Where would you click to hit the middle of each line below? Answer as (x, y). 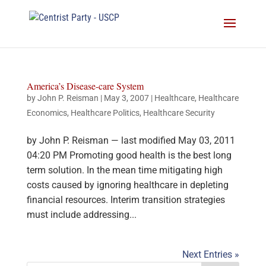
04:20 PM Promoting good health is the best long (129, 155)
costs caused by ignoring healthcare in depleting (127, 185)
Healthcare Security (179, 113)
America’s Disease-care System (85, 86)
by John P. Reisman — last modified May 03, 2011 (131, 140)
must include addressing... (81, 215)
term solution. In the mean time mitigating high (124, 170)
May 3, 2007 (126, 98)
